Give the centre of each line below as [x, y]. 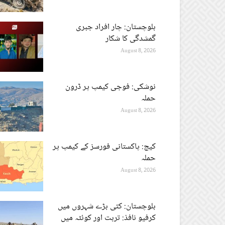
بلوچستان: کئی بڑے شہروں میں [107, 206]
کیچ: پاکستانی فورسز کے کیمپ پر [104, 147]
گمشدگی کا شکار [131, 39]
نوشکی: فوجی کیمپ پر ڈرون [110, 87]
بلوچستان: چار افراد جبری [116, 27]
